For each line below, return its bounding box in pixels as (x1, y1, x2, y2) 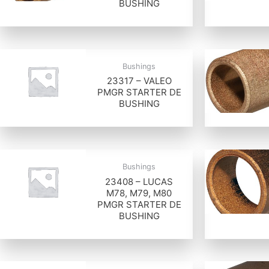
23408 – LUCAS (105, 175, 174, 187)
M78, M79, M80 (106, 187, 172, 199)
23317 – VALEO (106, 75, 172, 87)
